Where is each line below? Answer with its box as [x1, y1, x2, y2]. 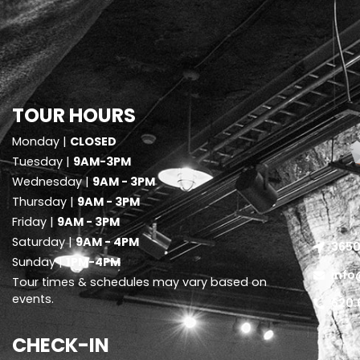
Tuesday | [12, 153, 73, 170]
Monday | [12, 133, 70, 149]
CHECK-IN [12, 331, 109, 358]
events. [12, 290, 54, 307]
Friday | [12, 213, 57, 230]
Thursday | [12, 193, 77, 210]
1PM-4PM [66, 253, 121, 270]
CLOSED [70, 133, 117, 149]
